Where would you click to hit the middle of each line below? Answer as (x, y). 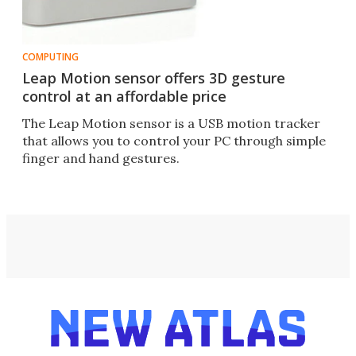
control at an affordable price (124, 97)
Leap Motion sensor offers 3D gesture (154, 78)
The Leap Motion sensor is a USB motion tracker (171, 124)
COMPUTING (50, 57)
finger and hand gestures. (101, 159)
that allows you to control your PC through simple (174, 141)
